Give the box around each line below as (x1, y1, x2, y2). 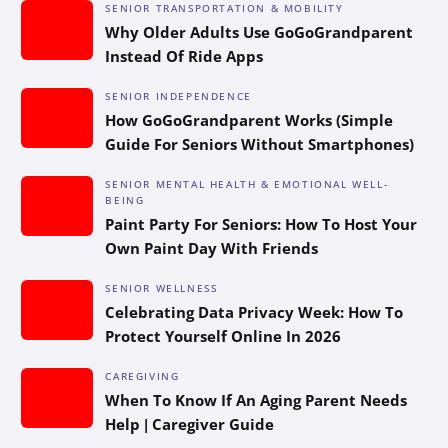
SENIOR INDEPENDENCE (105, 88, 252, 103)
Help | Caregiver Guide (105, 413, 275, 434)
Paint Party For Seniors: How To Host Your (105, 213, 418, 234)
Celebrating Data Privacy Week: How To (105, 301, 404, 322)
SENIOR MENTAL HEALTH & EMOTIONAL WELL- (105, 176, 389, 191)
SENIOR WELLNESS (105, 280, 218, 295)
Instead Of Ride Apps (105, 45, 264, 66)
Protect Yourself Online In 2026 (105, 325, 342, 346)
